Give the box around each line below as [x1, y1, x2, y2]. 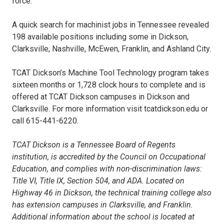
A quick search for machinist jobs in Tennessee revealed [12, 20, 209, 30]
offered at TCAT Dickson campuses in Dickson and [12, 92, 189, 102]
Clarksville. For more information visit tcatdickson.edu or [12, 104, 208, 114]
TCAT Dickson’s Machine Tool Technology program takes [12, 68, 209, 78]
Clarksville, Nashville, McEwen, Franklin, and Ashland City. [12, 44, 211, 54]
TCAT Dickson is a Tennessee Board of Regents [12, 140, 175, 150]
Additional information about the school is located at [12, 212, 194, 222]
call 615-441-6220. [12, 116, 78, 126]
